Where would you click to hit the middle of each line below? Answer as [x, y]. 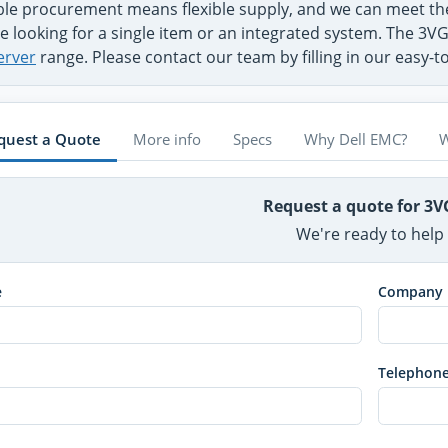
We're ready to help [369, 234]
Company [410, 292]
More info [167, 138]
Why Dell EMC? [355, 138]
